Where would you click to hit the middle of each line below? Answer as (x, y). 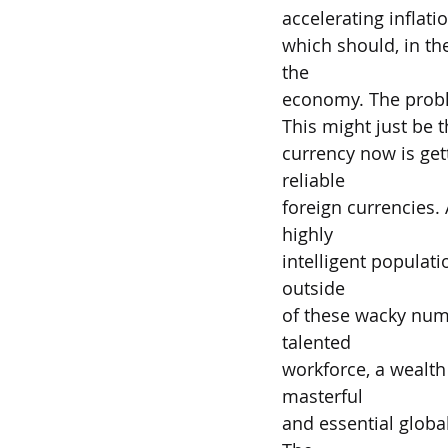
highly (307, 234)
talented (316, 342)
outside (313, 288)
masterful (322, 396)
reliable (313, 180)
